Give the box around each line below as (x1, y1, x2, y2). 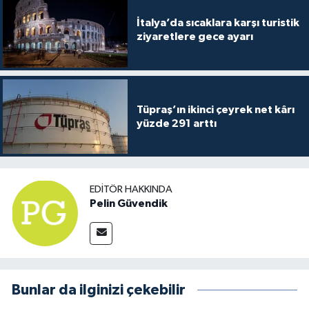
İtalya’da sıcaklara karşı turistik (136, 17, 299, 29)
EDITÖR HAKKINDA (90, 183, 172, 195)
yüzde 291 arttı (136, 117, 217, 129)
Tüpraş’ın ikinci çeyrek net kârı (136, 103, 295, 115)
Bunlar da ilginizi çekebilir (12, 283, 186, 298)
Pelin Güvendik (90, 197, 168, 209)
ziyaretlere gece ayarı (136, 31, 253, 43)
